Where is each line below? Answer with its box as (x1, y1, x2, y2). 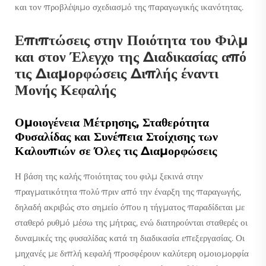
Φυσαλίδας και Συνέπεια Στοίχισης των (15, 129, 218, 144)
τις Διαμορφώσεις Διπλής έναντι (15, 64, 218, 82)
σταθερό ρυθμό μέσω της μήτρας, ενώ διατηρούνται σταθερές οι (15, 216, 248, 228)
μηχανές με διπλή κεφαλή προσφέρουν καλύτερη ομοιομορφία (15, 247, 249, 259)
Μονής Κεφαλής (15, 81, 116, 99)
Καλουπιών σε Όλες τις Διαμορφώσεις (15, 143, 217, 158)
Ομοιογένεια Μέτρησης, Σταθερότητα (15, 115, 209, 129)
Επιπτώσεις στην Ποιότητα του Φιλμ (15, 31, 248, 49)
